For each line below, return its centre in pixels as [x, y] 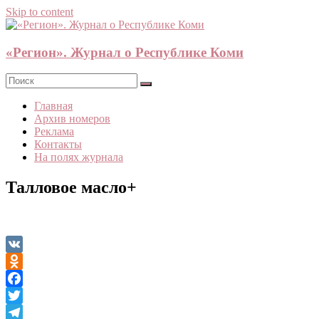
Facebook [28, 296]
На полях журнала [79, 157]
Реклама [54, 132]
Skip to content [40, 12]
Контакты [58, 145]
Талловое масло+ [71, 188]
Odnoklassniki [38, 278]
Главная [53, 106]
